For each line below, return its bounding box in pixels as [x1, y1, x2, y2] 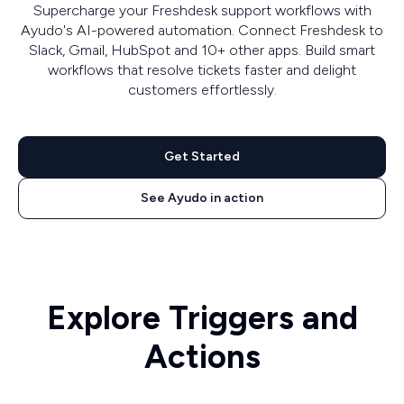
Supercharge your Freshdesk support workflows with [32, 2, 372, 19]
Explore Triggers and [46, 298, 358, 337]
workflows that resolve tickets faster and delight [48, 61, 356, 78]
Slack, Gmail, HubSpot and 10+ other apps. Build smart [29, 41, 375, 59]
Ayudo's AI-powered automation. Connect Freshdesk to [21, 22, 383, 39]
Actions [143, 336, 261, 376]
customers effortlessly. [127, 81, 277, 98]
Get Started [164, 149, 240, 164]
